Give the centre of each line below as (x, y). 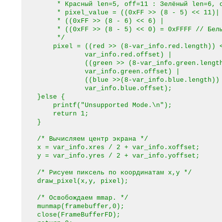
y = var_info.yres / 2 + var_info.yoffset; (111, 156)
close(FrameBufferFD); (71, 215)
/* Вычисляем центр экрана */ (85, 139)
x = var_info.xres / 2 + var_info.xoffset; (111, 147)
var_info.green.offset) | (101, 72)
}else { (43, 97)
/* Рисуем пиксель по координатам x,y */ (107, 173)
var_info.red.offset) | (97, 55)
